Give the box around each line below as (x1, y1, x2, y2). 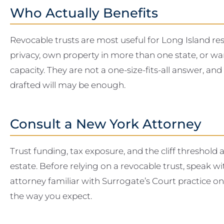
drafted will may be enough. (10, 79, 125, 90)
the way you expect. (10, 190, 92, 201)
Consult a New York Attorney (10, 116, 201, 132)
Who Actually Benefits (10, 4, 158, 20)
